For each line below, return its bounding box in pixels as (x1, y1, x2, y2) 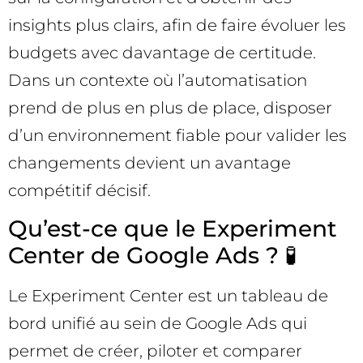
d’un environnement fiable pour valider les (8, 126, 347, 145)
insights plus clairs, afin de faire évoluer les (8, 15, 346, 35)
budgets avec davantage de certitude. (8, 43, 316, 62)
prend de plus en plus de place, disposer (8, 98, 332, 117)
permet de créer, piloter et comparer (8, 341, 302, 361)
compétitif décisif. (8, 181, 151, 200)
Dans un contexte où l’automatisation (8, 70, 307, 90)
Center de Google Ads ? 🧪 (8, 241, 297, 270)
